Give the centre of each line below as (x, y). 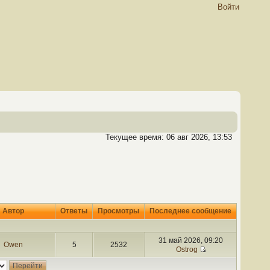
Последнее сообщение (190, 211)
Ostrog (187, 250)
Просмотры (118, 211)
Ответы (74, 211)
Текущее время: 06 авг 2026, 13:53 (169, 137)
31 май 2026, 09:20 (191, 240)
